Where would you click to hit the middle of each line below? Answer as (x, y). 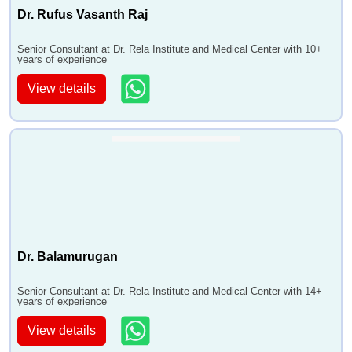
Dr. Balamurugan (68, 257)
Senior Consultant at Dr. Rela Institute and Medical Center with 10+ (170, 49)
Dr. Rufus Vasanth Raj (82, 15)
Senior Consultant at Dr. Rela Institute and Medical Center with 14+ (170, 291)
